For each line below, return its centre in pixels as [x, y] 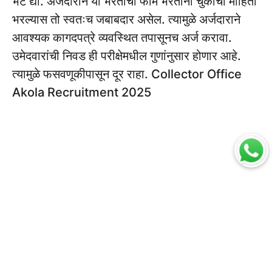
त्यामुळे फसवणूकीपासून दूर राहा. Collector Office [127, 74]
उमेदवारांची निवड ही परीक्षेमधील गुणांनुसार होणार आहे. [127, 56]
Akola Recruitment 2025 [82, 93]
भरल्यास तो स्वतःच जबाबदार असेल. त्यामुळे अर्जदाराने [126, 20]
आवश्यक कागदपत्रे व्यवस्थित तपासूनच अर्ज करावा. [122, 38]
